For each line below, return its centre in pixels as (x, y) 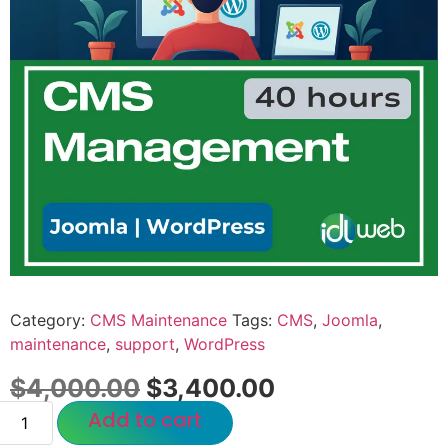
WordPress (224, 344)
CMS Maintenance (158, 320)
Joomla (350, 320)
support (145, 344)
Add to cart (145, 419)
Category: (50, 320)
